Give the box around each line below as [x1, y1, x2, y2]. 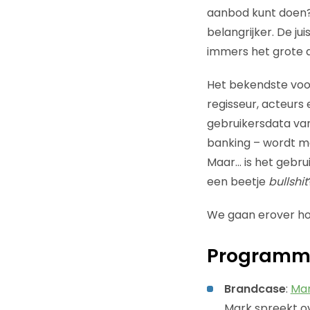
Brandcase [224, 280, 286, 297]
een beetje [206, 173, 268, 190]
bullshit [268, 173, 308, 190]
